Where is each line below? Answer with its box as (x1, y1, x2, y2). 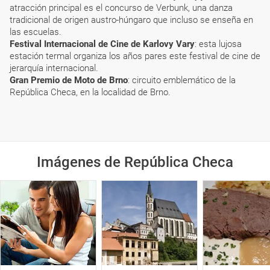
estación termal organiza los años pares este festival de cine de (10, 51, 260, 61)
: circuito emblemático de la (128, 75, 236, 86)
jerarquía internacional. (10, 63, 98, 74)
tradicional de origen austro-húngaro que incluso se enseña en (10, 14, 253, 25)
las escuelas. (10, 27, 61, 37)
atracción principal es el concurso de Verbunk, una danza (10, 2, 233, 13)
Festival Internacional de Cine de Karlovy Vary (10, 39, 195, 49)
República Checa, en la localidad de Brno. (10, 87, 171, 98)
